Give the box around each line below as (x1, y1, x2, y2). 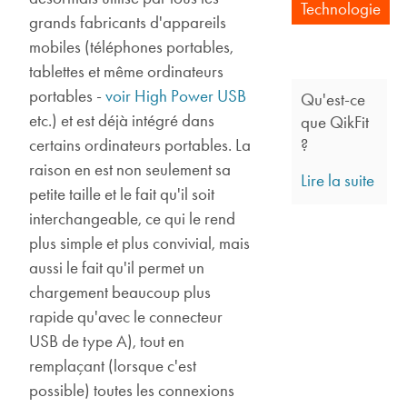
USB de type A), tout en (29, 330, 185, 352)
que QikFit (301, 111, 370, 133)
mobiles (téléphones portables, (29, 35, 234, 57)
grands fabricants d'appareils (29, 11, 227, 33)
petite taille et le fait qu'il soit (29, 183, 215, 204)
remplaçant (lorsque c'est (29, 354, 197, 376)
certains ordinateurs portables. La (29, 134, 252, 155)
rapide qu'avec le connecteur (29, 305, 223, 327)
